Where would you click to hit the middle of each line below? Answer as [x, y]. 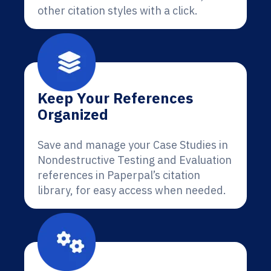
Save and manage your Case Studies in [133, 145]
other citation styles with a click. [118, 11]
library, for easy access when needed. [132, 190]
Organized [73, 114]
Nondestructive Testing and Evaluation [135, 160]
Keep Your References [115, 98]
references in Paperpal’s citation [119, 175]
